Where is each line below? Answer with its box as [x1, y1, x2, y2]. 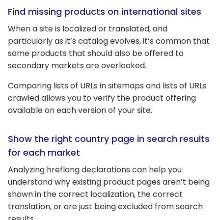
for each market [8, 146, 80, 159]
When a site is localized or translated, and [8, 23, 167, 35]
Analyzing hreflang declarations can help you [8, 164, 182, 176]
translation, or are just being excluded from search [8, 201, 203, 213]
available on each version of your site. [8, 105, 152, 116]
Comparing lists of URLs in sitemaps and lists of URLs [8, 80, 207, 92]
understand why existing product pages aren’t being [8, 176, 210, 188]
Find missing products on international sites [8, 5, 201, 18]
